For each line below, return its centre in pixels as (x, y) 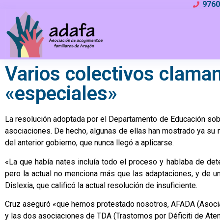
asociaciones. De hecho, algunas (62, 131)
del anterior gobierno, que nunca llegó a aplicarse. (89, 143)
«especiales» (61, 94)
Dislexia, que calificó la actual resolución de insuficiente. (101, 185)
